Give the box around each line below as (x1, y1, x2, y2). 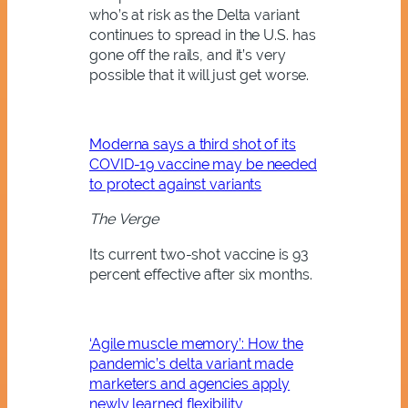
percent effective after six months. (89, 265, 312, 283)
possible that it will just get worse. (89, 66, 310, 84)
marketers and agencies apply (89, 375, 291, 393)
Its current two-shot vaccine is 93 (89, 245, 309, 263)
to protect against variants (89, 176, 262, 194)
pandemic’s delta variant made (89, 355, 294, 373)
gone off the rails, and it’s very (89, 46, 286, 64)
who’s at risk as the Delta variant (89, 5, 300, 24)
